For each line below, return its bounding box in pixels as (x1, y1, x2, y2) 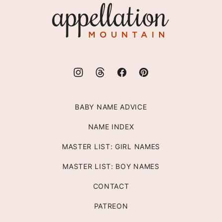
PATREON (94, 202, 128, 211)
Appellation (51, 4, 82, 12)
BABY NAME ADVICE (75, 103, 147, 111)
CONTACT (93, 182, 129, 191)
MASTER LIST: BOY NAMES (62, 162, 160, 171)
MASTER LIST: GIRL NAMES (61, 142, 161, 151)
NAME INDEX (88, 122, 134, 131)
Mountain (51, 14, 77, 22)
